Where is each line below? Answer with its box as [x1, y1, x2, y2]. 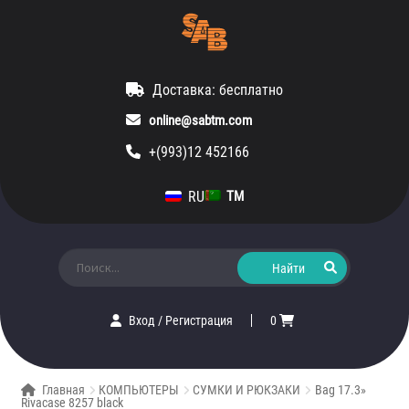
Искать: [58, 246, 99, 261]
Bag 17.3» [314, 383, 366, 398]
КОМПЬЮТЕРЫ [99, 383, 180, 398]
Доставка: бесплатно [152, 81, 283, 99]
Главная [42, 383, 86, 398]
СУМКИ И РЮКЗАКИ [193, 383, 301, 398]
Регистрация [165, 313, 234, 329]
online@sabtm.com [149, 112, 252, 129]
